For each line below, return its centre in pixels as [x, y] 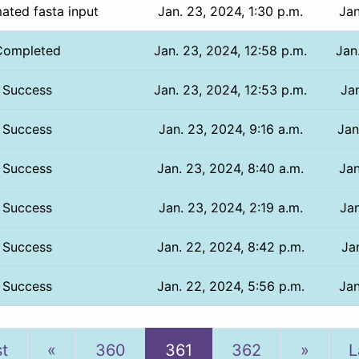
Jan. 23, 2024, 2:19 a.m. [230, 207]
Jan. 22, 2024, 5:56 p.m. [230, 286]
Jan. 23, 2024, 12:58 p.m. [231, 50]
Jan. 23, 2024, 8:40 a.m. [231, 168]
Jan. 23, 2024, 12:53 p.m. [231, 89]
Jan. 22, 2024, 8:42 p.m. [230, 246]
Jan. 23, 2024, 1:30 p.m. [231, 11]
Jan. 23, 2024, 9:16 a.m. [230, 129]
